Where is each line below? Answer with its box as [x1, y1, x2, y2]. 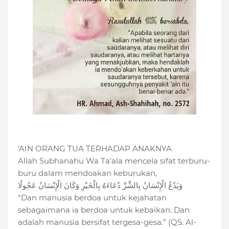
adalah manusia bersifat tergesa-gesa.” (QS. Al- [18, 217, 196, 227]
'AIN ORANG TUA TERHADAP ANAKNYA [18, 144, 172, 154]
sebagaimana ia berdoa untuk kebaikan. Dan [18, 205, 190, 215]
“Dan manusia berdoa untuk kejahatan [18, 193, 167, 203]
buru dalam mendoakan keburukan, [18, 168, 157, 178]
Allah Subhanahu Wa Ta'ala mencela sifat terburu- [18, 156, 210, 166]
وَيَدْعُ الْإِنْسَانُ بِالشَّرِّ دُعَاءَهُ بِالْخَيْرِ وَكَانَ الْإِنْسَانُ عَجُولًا [18, 180, 182, 191]
